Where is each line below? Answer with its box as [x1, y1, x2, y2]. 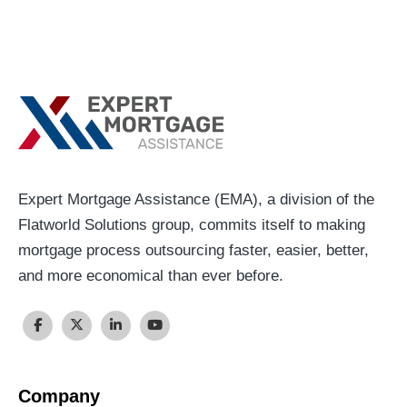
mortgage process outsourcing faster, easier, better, [18, 241, 369, 259]
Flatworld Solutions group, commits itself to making [18, 215, 365, 233]
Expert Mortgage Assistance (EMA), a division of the [18, 190, 374, 208]
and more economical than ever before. [18, 266, 283, 284]
